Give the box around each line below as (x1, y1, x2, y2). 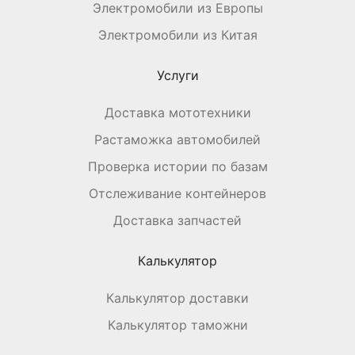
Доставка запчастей (113, 212, 242, 228)
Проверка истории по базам (87, 158, 268, 174)
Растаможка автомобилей (94, 131, 261, 147)
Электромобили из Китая (97, 26, 258, 43)
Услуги (156, 67, 199, 83)
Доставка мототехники (104, 104, 251, 120)
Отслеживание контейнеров (89, 185, 266, 201)
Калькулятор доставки (106, 289, 249, 306)
